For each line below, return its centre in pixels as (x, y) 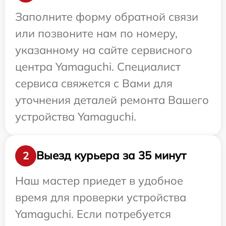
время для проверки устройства (101, 197)
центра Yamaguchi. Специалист (98, 66)
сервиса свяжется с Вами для (94, 83)
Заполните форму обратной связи (107, 16)
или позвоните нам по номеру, (96, 33)
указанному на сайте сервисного (104, 50)
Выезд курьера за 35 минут (111, 156)
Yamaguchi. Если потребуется (93, 214)
